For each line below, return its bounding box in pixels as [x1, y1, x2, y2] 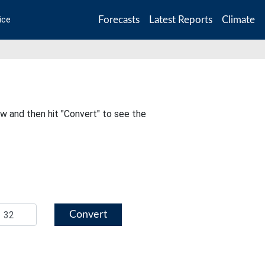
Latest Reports [149, 14, 212, 25]
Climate [222, 14, 255, 25]
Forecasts [98, 14, 140, 25]
